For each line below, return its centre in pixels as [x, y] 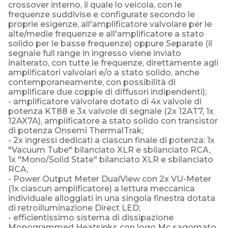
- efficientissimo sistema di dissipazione [91, 217]
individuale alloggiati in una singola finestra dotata [112, 198]
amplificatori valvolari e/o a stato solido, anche [104, 72]
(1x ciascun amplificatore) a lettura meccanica [102, 188]
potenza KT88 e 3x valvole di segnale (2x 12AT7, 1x [111, 111]
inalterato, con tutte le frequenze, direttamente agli [113, 63]
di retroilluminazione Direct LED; [74, 208]
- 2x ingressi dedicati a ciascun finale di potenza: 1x [111, 140]
